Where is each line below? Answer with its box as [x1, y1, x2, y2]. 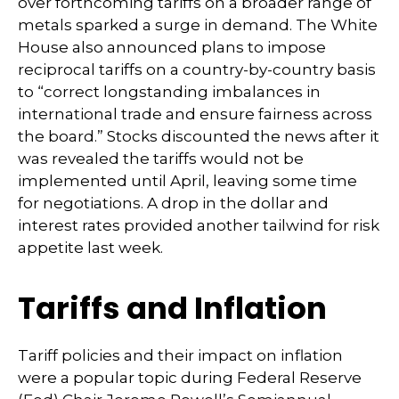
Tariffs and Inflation [18, 287, 327, 330]
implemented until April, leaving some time [18, 172, 357, 190]
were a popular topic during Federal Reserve [18, 369, 362, 387]
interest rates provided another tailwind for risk [18, 216, 379, 234]
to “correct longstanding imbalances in [18, 83, 321, 101]
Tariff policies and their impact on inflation [18, 346, 343, 364]
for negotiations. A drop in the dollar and [18, 194, 329, 212]
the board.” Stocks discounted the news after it [18, 127, 379, 145]
